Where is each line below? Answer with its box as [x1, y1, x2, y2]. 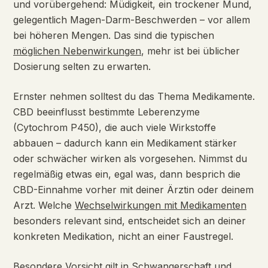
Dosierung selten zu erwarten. [13, 60, 151, 73]
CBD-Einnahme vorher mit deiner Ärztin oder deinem [13, 184, 254, 196]
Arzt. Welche [13, 199, 75, 212]
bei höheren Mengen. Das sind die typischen [13, 29, 214, 42]
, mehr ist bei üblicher [141, 45, 240, 57]
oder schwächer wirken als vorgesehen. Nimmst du [13, 153, 247, 165]
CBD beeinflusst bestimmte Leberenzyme [13, 106, 200, 118]
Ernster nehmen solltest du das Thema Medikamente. [13, 90, 255, 103]
